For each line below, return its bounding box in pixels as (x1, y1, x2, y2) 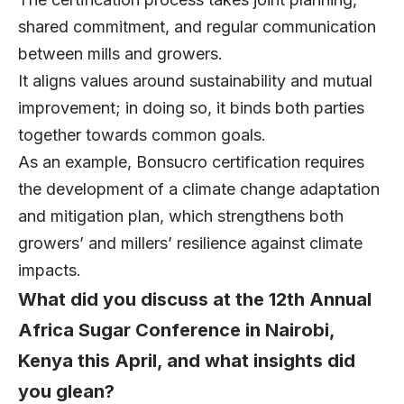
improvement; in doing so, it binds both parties (18, 98, 364, 118)
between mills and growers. (18, 44, 232, 64)
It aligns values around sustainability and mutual (18, 71, 372, 91)
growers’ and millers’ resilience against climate (18, 234, 363, 253)
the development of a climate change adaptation (18, 179, 380, 199)
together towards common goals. (18, 125, 275, 145)
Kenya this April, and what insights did (18, 350, 355, 372)
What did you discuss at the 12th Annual (18, 289, 372, 311)
